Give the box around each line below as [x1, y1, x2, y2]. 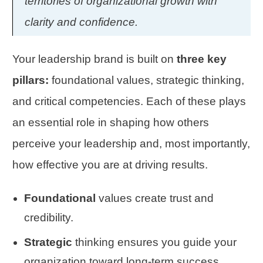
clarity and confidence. [25, 16, 141, 28]
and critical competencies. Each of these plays [12, 95, 246, 107]
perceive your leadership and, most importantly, [12, 137, 250, 150]
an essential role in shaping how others [12, 116, 209, 129]
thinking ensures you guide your [72, 236, 237, 248]
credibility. [24, 211, 73, 224]
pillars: [12, 74, 49, 86]
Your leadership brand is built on [12, 53, 177, 65]
